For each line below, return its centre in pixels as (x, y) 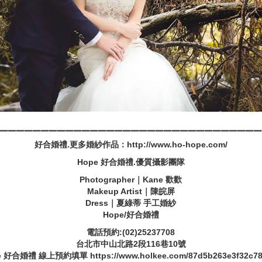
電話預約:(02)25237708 (131, 232)
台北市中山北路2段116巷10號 (131, 244)
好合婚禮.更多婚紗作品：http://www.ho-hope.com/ (131, 144)
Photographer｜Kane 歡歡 (131, 180)
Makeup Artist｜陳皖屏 (131, 191)
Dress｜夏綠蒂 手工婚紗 (131, 203)
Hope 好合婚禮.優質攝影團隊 (131, 162)
